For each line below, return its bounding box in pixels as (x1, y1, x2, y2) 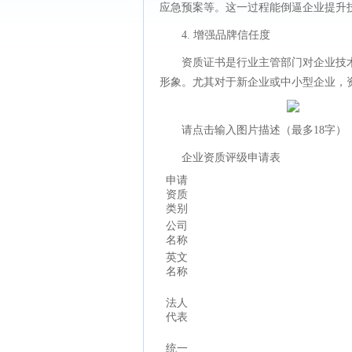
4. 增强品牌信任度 (181, 29, 270, 41)
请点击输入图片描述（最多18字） (181, 124, 346, 136)
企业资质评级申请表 (181, 152, 280, 163)
